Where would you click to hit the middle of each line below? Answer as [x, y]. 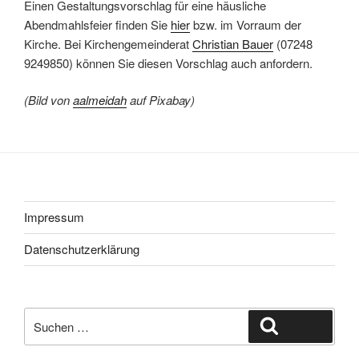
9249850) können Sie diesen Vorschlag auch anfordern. [168, 63]
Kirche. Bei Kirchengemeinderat [108, 43]
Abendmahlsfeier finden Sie [97, 24]
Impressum [54, 217]
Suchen [300, 325]
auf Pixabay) [161, 100]
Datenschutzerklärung [82, 249]
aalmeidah [100, 100]
